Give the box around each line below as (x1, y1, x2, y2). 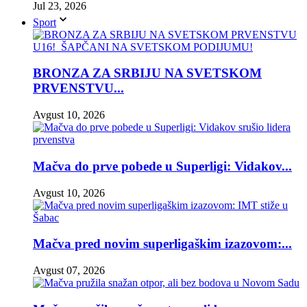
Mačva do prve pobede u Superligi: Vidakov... (33, 158, 292, 173)
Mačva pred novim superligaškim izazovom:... (33, 236, 292, 251)
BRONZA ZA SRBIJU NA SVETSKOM (33, 66, 262, 81)
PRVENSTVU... (33, 81, 124, 96)
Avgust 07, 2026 (33, 265, 105, 276)
